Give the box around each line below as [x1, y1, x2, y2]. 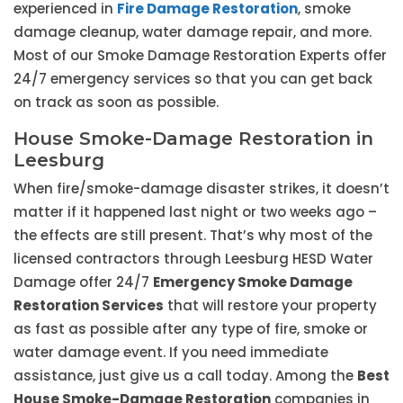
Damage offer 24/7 [13, 273, 153, 292]
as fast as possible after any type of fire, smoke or [13, 319, 368, 339]
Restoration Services [13, 296, 164, 316]
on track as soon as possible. [13, 93, 219, 112]
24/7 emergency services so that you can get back [13, 69, 372, 89]
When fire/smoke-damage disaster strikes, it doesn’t [13, 179, 390, 199]
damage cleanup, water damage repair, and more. [13, 22, 372, 42]
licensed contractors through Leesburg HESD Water [13, 249, 373, 269]
